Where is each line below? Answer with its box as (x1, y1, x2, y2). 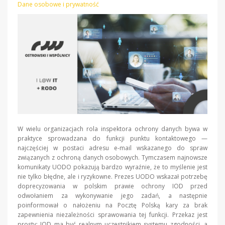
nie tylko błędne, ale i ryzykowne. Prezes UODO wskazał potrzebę (18, 172, 207, 181)
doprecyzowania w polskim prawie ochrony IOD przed (18, 182, 207, 191)
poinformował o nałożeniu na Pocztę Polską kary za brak (18, 201, 207, 210)
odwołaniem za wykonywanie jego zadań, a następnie (18, 191, 207, 200)
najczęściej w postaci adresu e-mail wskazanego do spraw (18, 144, 207, 153)
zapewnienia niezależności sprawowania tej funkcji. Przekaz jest (18, 210, 207, 219)
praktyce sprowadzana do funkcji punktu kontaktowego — (18, 134, 207, 143)
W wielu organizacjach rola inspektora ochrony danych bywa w (18, 125, 207, 134)
